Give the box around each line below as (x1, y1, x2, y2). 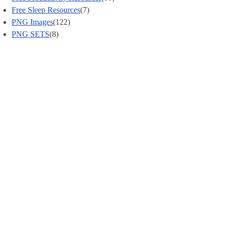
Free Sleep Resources (12, 5, 81, 14)
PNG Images (12, 17, 53, 26)
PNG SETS (12, 29, 50, 38)
